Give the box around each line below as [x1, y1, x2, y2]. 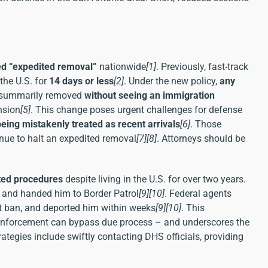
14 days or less [49, 75, 114, 87]
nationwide [97, 60, 146, 72]
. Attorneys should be [157, 132, 245, 144]
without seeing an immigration [84, 89, 215, 101]
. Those [190, 118, 221, 130]
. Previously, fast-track [156, 60, 248, 72]
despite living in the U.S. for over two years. [63, 173, 246, 185]
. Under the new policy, [124, 75, 220, 87]
